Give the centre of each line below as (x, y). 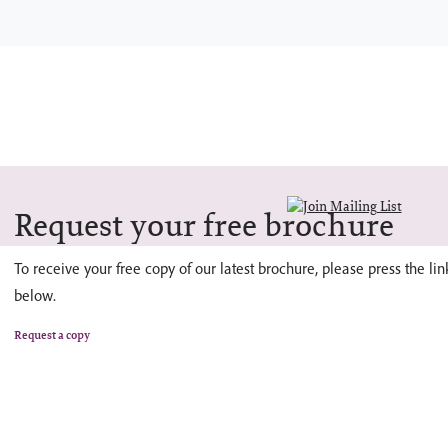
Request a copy (52, 335)
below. (35, 295)
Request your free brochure (204, 225)
